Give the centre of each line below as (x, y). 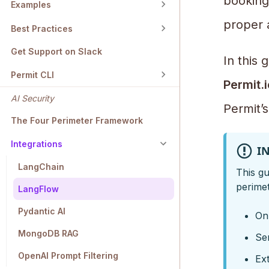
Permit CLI (32, 74)
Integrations (37, 144)
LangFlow (38, 189)
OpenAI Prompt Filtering (68, 256)
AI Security (32, 98)
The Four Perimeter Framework (77, 121)
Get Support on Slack (56, 52)
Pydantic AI (42, 211)
